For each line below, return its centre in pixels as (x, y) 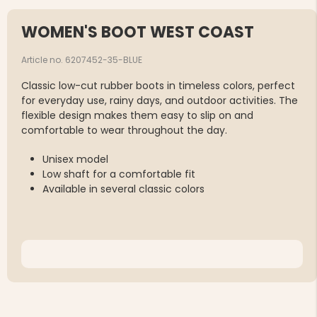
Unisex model (75, 160)
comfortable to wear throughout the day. (124, 131)
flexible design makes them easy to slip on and (137, 116)
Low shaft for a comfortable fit (119, 174)
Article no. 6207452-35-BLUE (82, 60)
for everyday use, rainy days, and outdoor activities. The (160, 101)
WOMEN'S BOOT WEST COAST (138, 33)
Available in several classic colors (123, 189)
